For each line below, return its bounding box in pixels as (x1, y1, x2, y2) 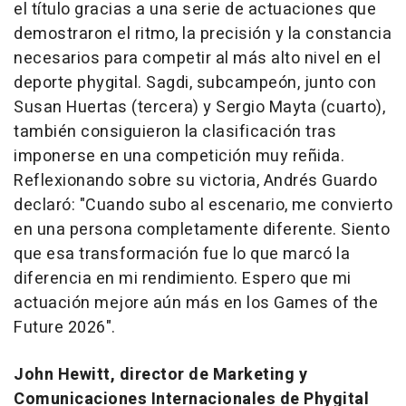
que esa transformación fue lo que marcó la (14, 242, 350, 266)
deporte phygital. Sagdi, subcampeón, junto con (14, 71, 376, 95)
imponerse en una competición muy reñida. (14, 144, 344, 169)
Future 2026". (14, 315, 116, 340)
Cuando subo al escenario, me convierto (85, 193, 392, 217)
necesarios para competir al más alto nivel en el (14, 46, 381, 71)
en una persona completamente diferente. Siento (14, 217, 390, 242)
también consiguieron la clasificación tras (14, 120, 336, 144)
